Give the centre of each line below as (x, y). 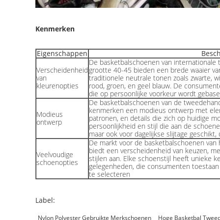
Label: (45, 200)
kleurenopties (57, 86)
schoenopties (57, 162)
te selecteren (110, 174)
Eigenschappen (62, 53)
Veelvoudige (55, 154)
